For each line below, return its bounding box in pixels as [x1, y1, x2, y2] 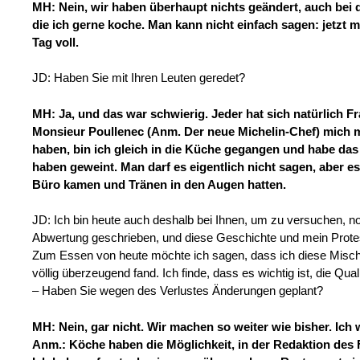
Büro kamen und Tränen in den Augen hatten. [32, 177, 286, 191]
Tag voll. [32, 35, 79, 49]
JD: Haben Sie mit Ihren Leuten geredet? [32, 71, 245, 85]
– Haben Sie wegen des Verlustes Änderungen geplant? [32, 284, 323, 298]
